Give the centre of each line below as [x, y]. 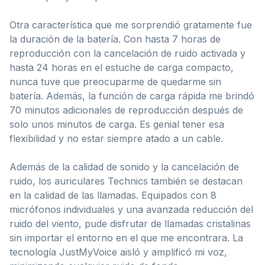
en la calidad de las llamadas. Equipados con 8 [113, 195]
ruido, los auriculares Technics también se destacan [126, 181]
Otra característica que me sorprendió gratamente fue [131, 25]
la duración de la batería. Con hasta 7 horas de [115, 39]
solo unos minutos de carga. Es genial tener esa [117, 124]
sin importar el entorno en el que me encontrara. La [126, 237]
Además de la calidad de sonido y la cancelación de [124, 167]
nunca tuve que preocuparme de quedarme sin [115, 81]
